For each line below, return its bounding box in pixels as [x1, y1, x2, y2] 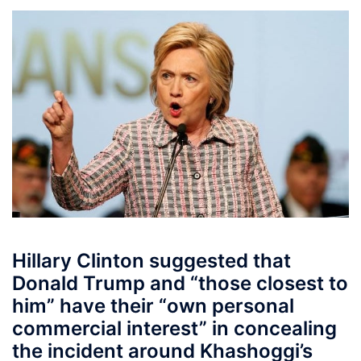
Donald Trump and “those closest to [12, 272, 348, 296]
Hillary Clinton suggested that [12, 249, 291, 273]
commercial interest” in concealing [12, 317, 337, 341]
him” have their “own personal [12, 294, 294, 318]
